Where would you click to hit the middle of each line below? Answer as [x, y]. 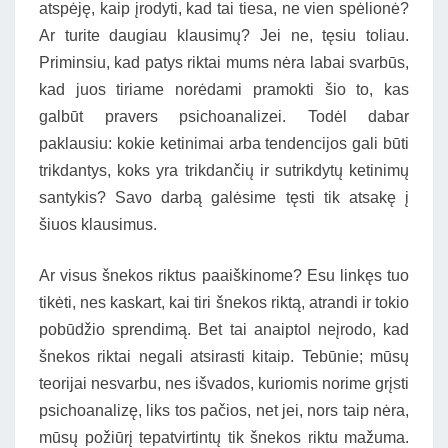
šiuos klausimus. [98, 224]
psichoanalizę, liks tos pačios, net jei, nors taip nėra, [224, 410]
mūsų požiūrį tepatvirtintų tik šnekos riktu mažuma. [224, 437]
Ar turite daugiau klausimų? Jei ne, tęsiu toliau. [224, 35]
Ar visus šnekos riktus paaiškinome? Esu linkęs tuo [224, 275]
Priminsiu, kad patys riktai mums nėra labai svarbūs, [224, 62]
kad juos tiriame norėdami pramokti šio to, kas [224, 89]
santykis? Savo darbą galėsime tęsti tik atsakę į [224, 197]
